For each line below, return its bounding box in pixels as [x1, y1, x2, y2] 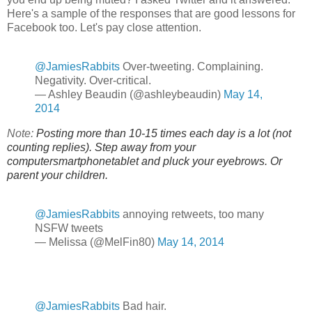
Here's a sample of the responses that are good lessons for [7, 8, 295, 20]
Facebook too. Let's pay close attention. [7, 22, 201, 34]
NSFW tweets [35, 221, 103, 234]
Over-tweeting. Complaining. [120, 61, 263, 73]
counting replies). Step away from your [7, 141, 196, 154]
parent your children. [7, 169, 108, 182]
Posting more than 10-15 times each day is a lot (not [36, 127, 291, 140]
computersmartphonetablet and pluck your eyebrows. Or [7, 155, 282, 168]
